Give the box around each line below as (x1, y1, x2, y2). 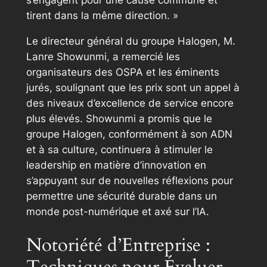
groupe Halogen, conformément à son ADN (26, 128, 232, 140)
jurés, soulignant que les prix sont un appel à (26, 81, 240, 94)
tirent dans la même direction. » (26, 9, 178, 21)
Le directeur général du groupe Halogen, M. (26, 35, 235, 47)
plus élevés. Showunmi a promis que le (26, 112, 212, 125)
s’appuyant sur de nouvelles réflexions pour (26, 174, 233, 187)
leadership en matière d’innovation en (26, 159, 206, 171)
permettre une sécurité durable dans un (26, 190, 217, 202)
